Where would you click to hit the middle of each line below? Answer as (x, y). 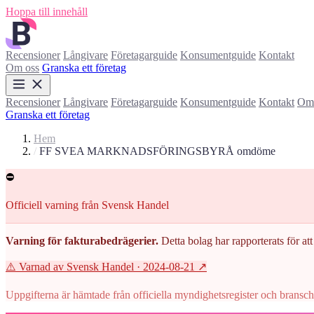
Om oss (22, 68)
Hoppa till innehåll (47, 12)
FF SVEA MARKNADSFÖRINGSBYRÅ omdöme (157, 151)
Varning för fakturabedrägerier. (82, 241)
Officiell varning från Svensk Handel (87, 205)
